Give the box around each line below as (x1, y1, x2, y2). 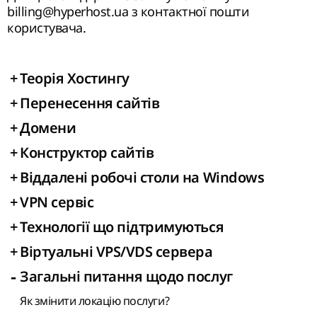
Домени (20, 120, 76, 137)
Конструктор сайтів (20, 144, 154, 161)
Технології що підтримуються (20, 219, 224, 236)
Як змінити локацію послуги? (20, 293, 170, 309)
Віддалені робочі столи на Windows (20, 169, 265, 186)
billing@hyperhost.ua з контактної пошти (7, 3, 250, 20)
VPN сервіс (20, 194, 94, 211)
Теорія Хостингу (20, 70, 129, 87)
